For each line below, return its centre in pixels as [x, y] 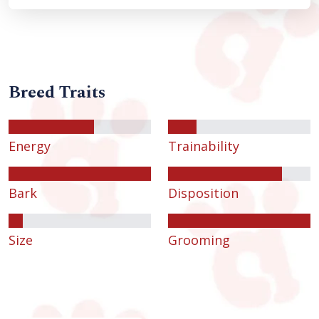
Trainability [204, 146]
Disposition [203, 193]
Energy [30, 146]
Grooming [199, 240]
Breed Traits [57, 93]
